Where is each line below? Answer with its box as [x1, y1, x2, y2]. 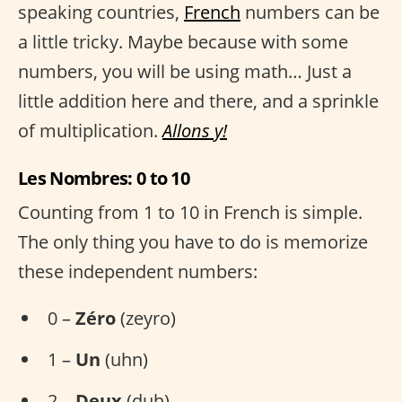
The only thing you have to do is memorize [18, 230, 368, 255]
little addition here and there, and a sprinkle [18, 89, 379, 114]
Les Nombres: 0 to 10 [18, 166, 189, 191]
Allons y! [162, 118, 227, 144]
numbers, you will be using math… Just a [18, 59, 352, 84]
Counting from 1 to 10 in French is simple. [18, 200, 363, 225]
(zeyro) [116, 306, 176, 331]
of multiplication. [18, 118, 162, 144]
